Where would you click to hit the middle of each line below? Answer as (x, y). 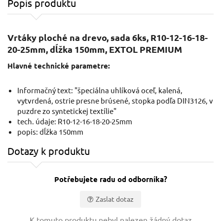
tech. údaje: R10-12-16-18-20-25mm (75, 121)
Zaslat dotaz (115, 199)
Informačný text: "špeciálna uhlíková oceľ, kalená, (100, 90)
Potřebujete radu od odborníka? (110, 179)
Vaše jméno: (29, 212)
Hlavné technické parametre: (59, 66)
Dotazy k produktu (49, 151)
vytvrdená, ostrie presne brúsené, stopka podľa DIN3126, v (115, 101)
